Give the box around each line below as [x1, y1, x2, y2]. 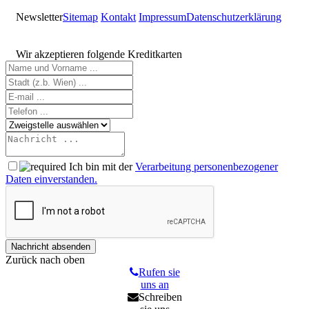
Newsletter [16, 11, 63, 23]
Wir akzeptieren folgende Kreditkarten [16, 48, 182, 61]
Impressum [139, 11, 186, 23]
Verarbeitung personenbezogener [135, 161, 278, 173]
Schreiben [138, 291, 182, 303]
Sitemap [63, 11, 98, 23]
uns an [140, 279, 169, 291]
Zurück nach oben [6, 254, 85, 266]
